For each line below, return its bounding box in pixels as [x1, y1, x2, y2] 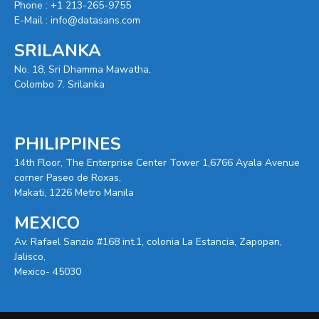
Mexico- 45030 [14, 265, 81, 279]
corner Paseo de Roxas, [14, 171, 121, 185]
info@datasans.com [51, 14, 140, 28]
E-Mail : [14, 14, 51, 28]
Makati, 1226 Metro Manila [14, 186, 134, 200]
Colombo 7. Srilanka [14, 78, 105, 92]
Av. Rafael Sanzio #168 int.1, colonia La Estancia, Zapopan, [14, 235, 282, 249]
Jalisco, [14, 250, 46, 264]
